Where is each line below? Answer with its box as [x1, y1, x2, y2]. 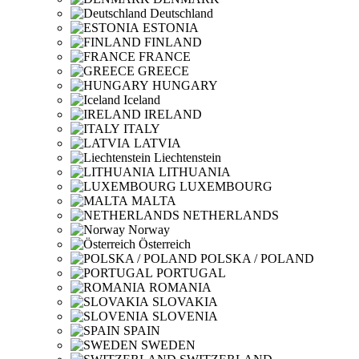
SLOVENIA [152, 309, 218, 323]
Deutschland [147, 6, 213, 20]
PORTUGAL [156, 266, 226, 280]
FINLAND [144, 35, 202, 49]
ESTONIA [143, 21, 199, 34]
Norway [128, 223, 170, 236]
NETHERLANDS [183, 208, 279, 222]
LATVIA [134, 136, 181, 150]
